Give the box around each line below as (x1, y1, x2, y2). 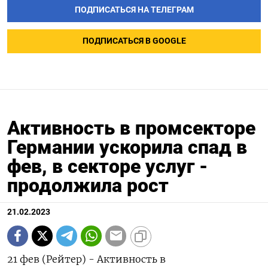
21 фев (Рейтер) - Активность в (7, 252, 166, 265)
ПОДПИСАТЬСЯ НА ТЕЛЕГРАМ (74, 5, 194, 16)
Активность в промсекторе (7, 116, 255, 139)
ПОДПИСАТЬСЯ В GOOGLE (82, 36, 186, 47)
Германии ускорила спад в (7, 135, 247, 159)
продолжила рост (7, 173, 169, 197)
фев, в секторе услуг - (7, 154, 208, 178)
